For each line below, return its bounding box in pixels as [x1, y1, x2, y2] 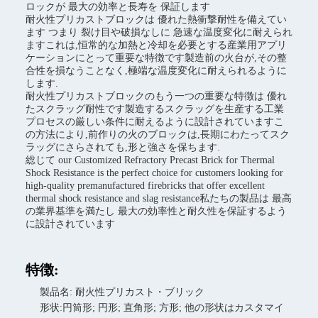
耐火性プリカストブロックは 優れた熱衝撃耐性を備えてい [26, 14, 287, 25]
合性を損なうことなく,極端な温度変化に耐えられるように [26, 65, 287, 76]
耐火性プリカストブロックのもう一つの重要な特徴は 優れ [26, 91, 287, 102]
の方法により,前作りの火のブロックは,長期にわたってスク [26, 129, 290, 140]
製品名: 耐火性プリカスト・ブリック [40, 287, 204, 297]
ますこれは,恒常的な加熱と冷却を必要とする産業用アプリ [26, 40, 287, 50]
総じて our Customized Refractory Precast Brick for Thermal [26, 155, 275, 165]
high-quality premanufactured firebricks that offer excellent [26, 180, 265, 191]
